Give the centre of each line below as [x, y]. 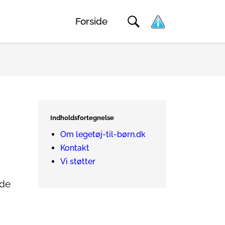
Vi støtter [78, 161]
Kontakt [75, 148]
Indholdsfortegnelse [82, 118]
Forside [91, 21]
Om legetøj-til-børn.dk [103, 134]
